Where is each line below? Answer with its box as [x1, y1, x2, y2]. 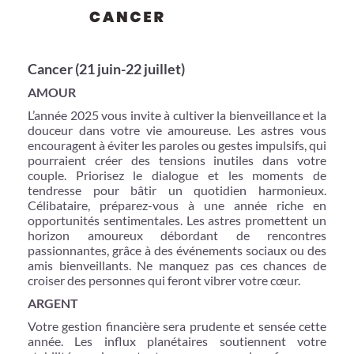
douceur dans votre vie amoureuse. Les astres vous [28, 122, 326, 137]
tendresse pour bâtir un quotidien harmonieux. [28, 182, 326, 198]
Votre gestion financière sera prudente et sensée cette [28, 318, 326, 333]
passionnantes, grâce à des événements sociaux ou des [28, 242, 326, 258]
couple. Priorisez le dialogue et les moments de [28, 167, 326, 183]
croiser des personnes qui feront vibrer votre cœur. [28, 272, 300, 288]
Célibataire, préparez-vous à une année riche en [28, 197, 326, 213]
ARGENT [28, 295, 78, 311]
